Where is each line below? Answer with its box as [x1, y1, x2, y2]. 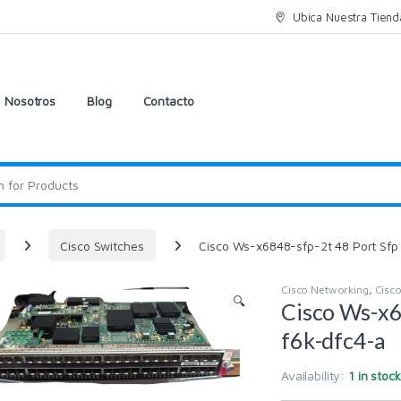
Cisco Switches [60, 237, 144, 253]
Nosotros [4, 93, 56, 109]
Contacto [142, 93, 194, 109]
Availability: [281, 367, 349, 383]
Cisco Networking [281, 282, 369, 296]
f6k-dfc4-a [281, 326, 386, 354]
